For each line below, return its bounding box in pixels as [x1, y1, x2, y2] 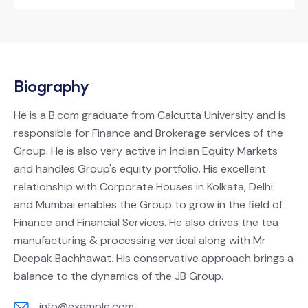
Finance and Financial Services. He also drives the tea [14, 215, 278, 230]
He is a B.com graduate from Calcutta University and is [14, 108, 286, 123]
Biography [14, 76, 89, 97]
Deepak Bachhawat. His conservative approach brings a [14, 251, 294, 266]
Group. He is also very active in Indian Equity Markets [14, 144, 278, 159]
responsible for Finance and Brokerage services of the [14, 126, 283, 141]
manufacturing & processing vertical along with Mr [14, 233, 266, 248]
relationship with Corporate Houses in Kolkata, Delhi [14, 179, 273, 195]
